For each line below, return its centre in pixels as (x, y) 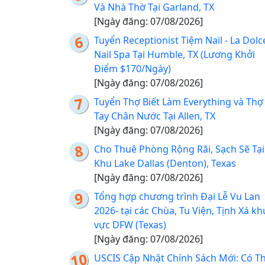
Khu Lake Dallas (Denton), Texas (165, 164)
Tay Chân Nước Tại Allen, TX (155, 116)
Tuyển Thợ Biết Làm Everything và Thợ (179, 102)
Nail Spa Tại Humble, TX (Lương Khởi (174, 55)
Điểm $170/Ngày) (132, 69)
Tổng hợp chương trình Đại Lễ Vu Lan (177, 197)
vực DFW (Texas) (130, 225)
